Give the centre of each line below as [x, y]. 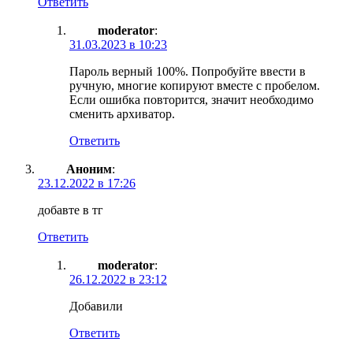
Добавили [96, 306]
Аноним [89, 169]
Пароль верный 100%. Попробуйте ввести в [188, 71]
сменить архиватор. [122, 113]
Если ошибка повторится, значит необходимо [191, 99]
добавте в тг [71, 210]
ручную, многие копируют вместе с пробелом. [195, 85]
